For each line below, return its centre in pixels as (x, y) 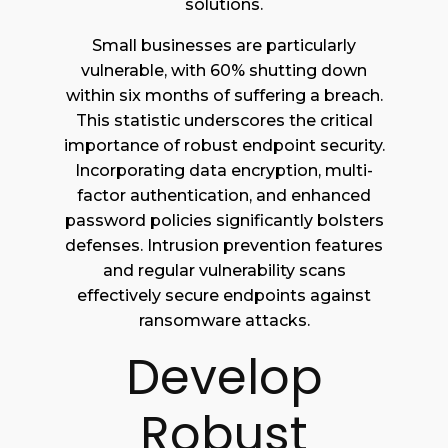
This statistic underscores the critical (224, 121)
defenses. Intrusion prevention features (224, 246)
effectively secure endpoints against (224, 296)
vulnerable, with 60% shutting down (224, 71)
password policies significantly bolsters (224, 221)
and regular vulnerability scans (224, 271)
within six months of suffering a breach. (224, 96)
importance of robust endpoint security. (224, 146)
